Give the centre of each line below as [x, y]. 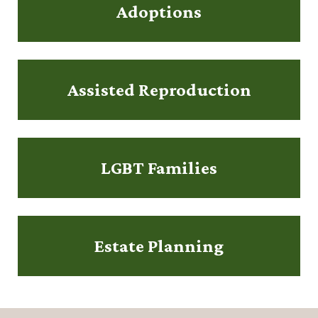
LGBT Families [159, 168]
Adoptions [159, 12]
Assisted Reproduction [159, 90]
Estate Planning [159, 246]
